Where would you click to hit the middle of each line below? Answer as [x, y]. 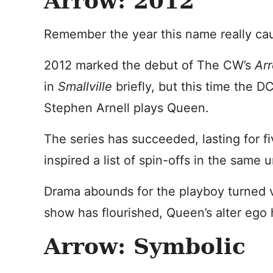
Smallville [87, 87]
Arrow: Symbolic [145, 246]
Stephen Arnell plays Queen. [126, 108]
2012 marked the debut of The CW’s [149, 65]
